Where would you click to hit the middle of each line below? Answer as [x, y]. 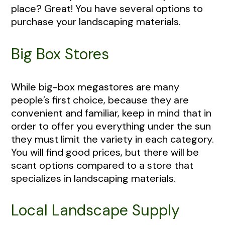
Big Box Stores [60, 54]
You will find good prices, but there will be [105, 152]
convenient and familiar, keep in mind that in [111, 113]
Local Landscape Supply [95, 210]
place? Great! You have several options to [107, 9]
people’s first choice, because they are [100, 100]
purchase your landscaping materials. [96, 22]
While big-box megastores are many [95, 87]
